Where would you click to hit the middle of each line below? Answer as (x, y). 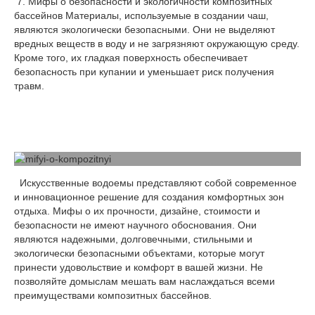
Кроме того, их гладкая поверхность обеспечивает (131, 57)
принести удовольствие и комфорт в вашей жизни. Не (139, 267)
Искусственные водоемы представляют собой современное (155, 182)
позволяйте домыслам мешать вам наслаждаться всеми (144, 281)
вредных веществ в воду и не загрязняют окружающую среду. (157, 43)
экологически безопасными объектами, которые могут (139, 253)
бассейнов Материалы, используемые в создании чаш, (141, 15)
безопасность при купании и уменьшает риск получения (144, 71)
